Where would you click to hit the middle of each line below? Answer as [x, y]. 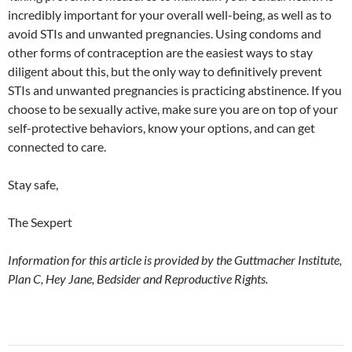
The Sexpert [40, 222]
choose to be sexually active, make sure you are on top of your [173, 108]
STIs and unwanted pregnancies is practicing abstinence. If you [175, 90]
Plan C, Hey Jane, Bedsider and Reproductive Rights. [138, 278]
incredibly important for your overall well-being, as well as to [170, 14]
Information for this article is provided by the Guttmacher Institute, [175, 259]
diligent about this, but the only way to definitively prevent [165, 71]
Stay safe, [33, 184]
